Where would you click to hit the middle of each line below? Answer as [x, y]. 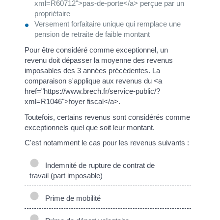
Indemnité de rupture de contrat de [98, 165]
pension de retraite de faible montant [92, 34]
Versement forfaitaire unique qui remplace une [108, 24]
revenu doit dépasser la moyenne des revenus [99, 60]
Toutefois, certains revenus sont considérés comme [107, 117]
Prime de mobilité [72, 198]
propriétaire [52, 14]
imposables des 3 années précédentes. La [92, 71]
